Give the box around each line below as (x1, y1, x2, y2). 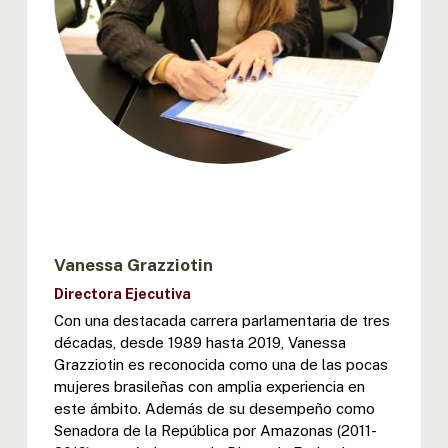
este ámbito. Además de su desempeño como (53, 400, 375, 418)
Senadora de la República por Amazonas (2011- (53, 422, 377, 440)
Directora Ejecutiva (53, 286, 191, 303)
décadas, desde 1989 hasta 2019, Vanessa (53, 334, 346, 352)
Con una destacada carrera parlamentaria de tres (53, 312, 390, 330)
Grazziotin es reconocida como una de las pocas (53, 356, 388, 374)
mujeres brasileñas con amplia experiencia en (53, 378, 365, 396)
